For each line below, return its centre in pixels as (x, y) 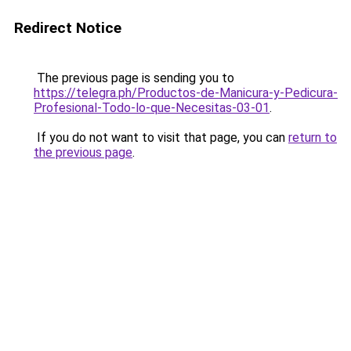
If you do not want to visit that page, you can (161, 138)
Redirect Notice (68, 28)
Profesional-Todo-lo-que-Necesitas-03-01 (152, 108)
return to (313, 138)
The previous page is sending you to (134, 78)
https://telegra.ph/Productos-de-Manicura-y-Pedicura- (186, 93)
